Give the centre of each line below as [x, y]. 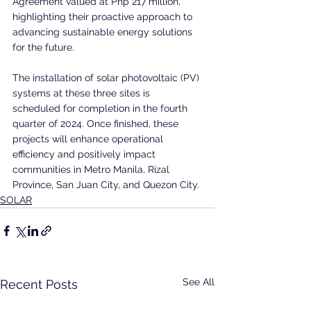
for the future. [43, 47]
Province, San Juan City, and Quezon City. [106, 184]
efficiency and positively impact [85, 154]
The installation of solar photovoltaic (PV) [107, 77]
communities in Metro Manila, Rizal [92, 169]
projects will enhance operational [89, 138]
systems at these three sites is [83, 93]
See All [199, 281]
